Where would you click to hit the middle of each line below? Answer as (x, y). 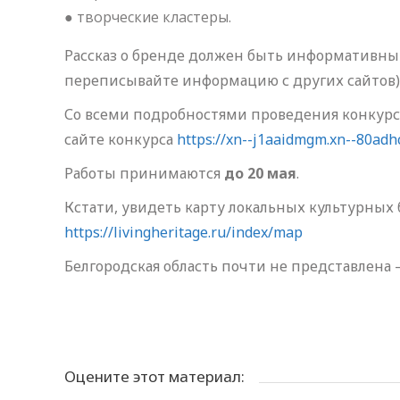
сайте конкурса (121, 139)
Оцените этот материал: (154, 376)
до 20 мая (260, 173)
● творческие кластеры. (148, 17)
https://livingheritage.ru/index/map (183, 232)
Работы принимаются (144, 173)
